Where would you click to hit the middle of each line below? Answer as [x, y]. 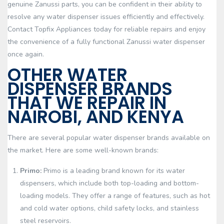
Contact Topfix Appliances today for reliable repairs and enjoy [106, 29]
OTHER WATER [67, 75]
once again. [26, 54]
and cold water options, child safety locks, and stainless [109, 208]
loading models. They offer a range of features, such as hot [115, 196]
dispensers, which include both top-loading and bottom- [109, 183]
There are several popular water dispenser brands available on [109, 138]
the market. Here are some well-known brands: [83, 150]
